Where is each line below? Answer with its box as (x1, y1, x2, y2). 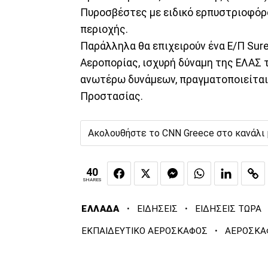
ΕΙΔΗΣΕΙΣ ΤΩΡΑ (194, 203, 261, 215)
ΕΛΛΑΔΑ (81, 203, 120, 215)
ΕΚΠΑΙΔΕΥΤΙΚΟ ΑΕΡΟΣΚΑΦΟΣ (81, 226, 208, 237)
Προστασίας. (80, 90, 143, 102)
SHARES (83, 176, 101, 182)
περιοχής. (80, 23, 128, 35)
